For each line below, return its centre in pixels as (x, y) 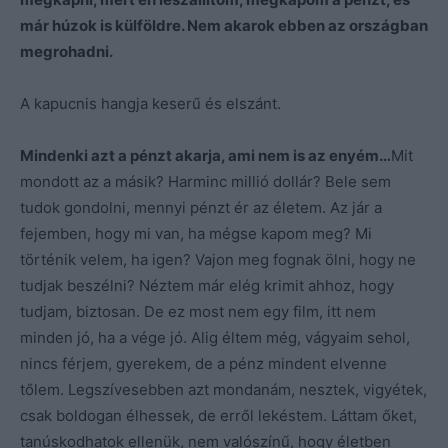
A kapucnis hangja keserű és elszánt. (150, 103)
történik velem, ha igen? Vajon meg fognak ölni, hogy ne (218, 259)
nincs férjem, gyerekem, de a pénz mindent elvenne (203, 363)
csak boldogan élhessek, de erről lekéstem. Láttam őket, (218, 415)
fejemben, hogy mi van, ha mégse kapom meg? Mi (196, 233)
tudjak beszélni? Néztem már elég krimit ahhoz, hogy (207, 285)
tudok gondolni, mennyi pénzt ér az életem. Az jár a (201, 207)
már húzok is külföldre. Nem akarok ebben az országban (224, 25)
